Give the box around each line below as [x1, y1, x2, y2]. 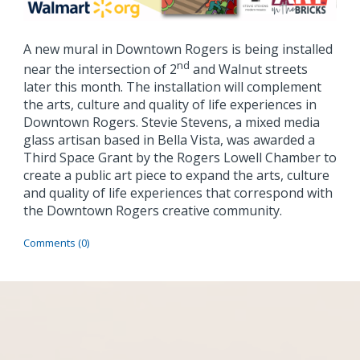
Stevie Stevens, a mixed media [141, 112, 320, 131]
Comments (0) [22, 235, 89, 250]
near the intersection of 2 [22, 59, 177, 78]
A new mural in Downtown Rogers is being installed [22, 39, 333, 58]
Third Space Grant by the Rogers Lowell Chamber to [22, 148, 337, 166]
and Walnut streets [189, 59, 308, 78]
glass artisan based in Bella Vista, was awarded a [22, 130, 315, 149]
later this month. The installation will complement [22, 77, 321, 96]
